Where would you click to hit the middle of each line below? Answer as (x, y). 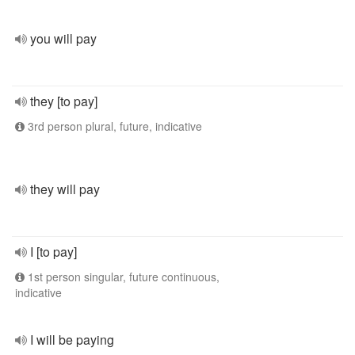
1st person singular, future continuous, (122, 277)
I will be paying (72, 340)
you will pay (63, 38)
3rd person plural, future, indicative (113, 126)
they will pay (65, 189)
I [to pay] (53, 252)
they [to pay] (64, 101)
